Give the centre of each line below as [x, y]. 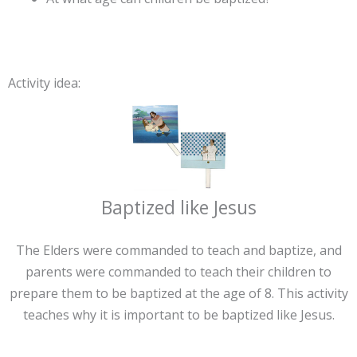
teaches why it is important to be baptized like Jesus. [178, 314]
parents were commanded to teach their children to [178, 271]
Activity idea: [44, 82]
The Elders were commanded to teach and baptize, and [178, 250]
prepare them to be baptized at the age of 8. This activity [178, 293]
